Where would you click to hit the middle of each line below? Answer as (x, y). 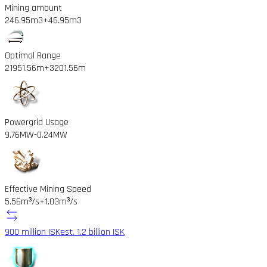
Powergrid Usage (37, 122)
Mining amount (33, 8)
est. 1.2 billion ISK (92, 232)
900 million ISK (32, 232)
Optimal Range (33, 55)
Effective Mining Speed (48, 189)
